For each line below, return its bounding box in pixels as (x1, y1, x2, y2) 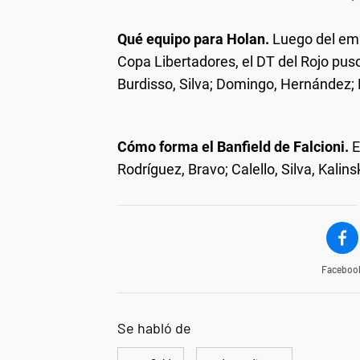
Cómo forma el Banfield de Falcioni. (117, 137, 349, 155)
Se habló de (117, 318, 191, 337)
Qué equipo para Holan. (117, 30, 269, 47)
